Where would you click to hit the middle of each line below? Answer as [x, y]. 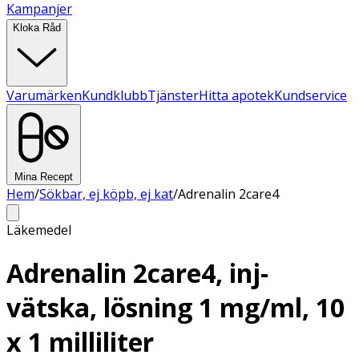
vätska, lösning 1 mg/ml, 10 [175, 308]
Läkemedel [39, 230]
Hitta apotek [236, 95]
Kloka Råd [37, 28]
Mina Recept [44, 177]
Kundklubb [115, 95]
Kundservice [311, 95]
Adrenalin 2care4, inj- [137, 273]
